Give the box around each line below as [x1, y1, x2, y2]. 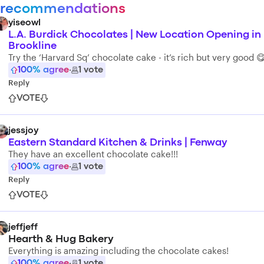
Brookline [8, 42, 57, 51]
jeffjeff [8, 223, 38, 232]
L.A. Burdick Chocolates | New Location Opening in [8, 31, 261, 39]
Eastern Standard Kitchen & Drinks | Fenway [8, 138, 227, 147]
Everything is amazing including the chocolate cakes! [8, 245, 229, 256]
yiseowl [8, 19, 41, 27]
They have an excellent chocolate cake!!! [8, 148, 178, 159]
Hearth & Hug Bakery [8, 235, 114, 244]
